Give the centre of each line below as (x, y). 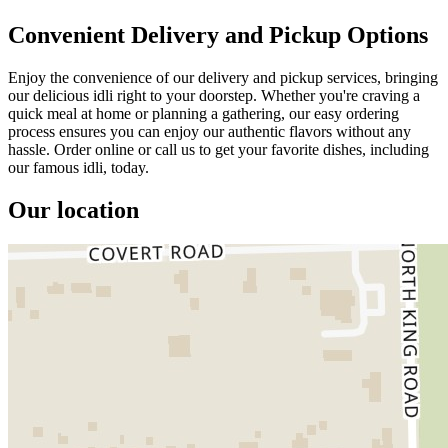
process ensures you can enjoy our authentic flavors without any (209, 131)
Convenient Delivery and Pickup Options (218, 34)
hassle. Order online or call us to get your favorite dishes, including (218, 149)
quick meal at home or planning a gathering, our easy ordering (203, 113)
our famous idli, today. (78, 167)
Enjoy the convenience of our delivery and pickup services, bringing (223, 77)
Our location (73, 209)
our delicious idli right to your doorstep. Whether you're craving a (214, 95)
